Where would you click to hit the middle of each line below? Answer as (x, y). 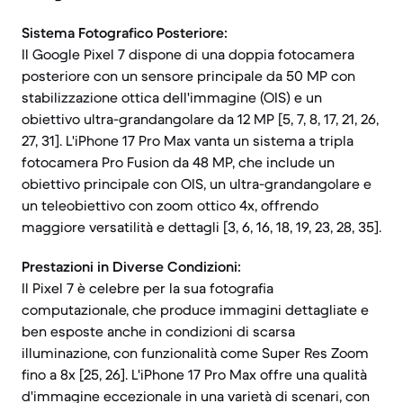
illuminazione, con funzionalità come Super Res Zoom (195, 353)
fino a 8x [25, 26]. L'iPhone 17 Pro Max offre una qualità (194, 374)
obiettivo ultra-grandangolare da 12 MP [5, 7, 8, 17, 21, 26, (200, 119)
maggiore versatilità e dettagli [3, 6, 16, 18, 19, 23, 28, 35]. (201, 227)
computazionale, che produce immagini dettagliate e (195, 309)
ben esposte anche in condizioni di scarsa (158, 331)
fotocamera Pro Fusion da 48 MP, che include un (178, 162)
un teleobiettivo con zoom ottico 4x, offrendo (170, 205)
